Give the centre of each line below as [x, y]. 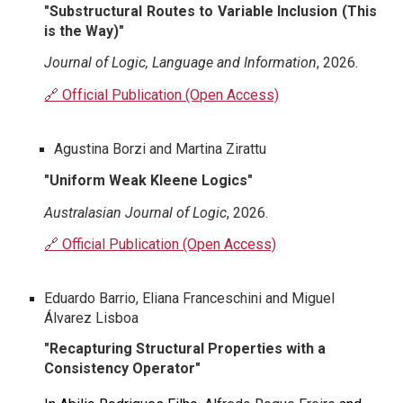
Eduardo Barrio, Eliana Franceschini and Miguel [190, 299]
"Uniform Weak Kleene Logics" [149, 181]
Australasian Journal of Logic [136, 212]
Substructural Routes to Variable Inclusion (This [213, 11]
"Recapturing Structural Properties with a [185, 349]
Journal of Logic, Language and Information [181, 63]
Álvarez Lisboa [94, 318]
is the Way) [82, 31]
